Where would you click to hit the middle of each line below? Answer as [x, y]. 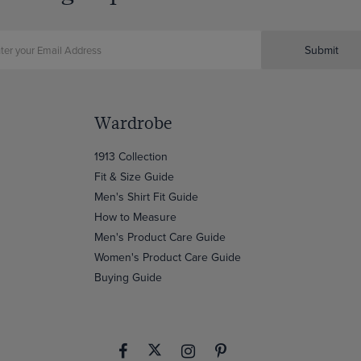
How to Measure [135, 216]
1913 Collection [131, 156]
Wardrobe [133, 123]
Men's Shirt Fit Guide [146, 196]
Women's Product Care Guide [167, 257]
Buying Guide [128, 277]
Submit [322, 50]
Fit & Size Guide [134, 176]
